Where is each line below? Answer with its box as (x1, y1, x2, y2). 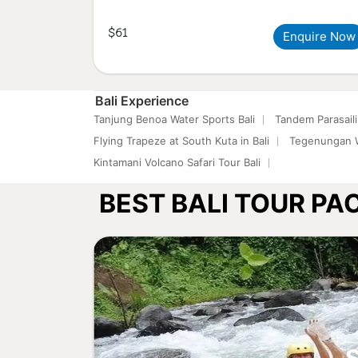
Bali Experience (95, 93, 189, 109)
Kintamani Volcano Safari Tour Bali (93, 156, 261, 169)
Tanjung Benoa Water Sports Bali (93, 113, 255, 125)
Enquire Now (283, 29, 356, 44)
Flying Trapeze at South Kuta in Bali (93, 134, 269, 147)
